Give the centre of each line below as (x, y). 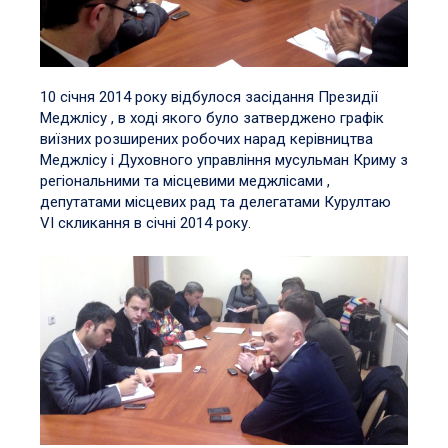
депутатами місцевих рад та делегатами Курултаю (215, 201)
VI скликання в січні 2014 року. (145, 222)
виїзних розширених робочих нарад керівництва (206, 138)
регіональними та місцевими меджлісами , (185, 180)
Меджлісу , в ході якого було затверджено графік (212, 117)
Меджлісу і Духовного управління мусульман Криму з (224, 159)
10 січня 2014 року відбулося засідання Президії (209, 96)
